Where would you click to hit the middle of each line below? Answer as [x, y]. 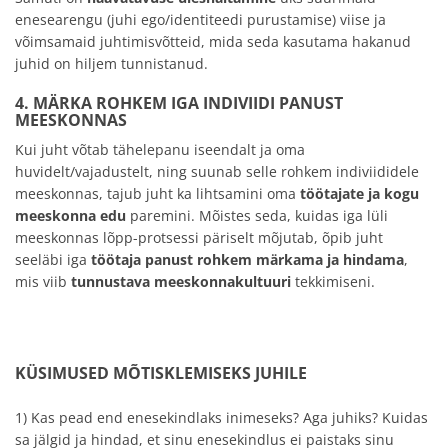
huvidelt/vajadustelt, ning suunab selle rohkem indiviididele [217, 171]
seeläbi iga [53, 259]
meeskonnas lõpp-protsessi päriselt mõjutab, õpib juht [199, 237]
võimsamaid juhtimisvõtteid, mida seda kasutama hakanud [213, 41]
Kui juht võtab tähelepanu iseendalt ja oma [160, 149]
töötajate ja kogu [359, 193]
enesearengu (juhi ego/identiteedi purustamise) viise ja [200, 19]
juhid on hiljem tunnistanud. [111, 63]
